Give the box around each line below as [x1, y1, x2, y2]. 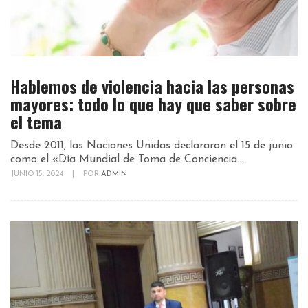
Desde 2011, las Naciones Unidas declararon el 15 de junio [10, 140, 293, 152]
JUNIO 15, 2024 [10, 170, 65, 179]
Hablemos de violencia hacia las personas [10, 74, 294, 99]
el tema [10, 109, 62, 135]
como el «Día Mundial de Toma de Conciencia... [10, 154, 243, 166]
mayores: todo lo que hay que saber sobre [10, 91, 296, 117]
